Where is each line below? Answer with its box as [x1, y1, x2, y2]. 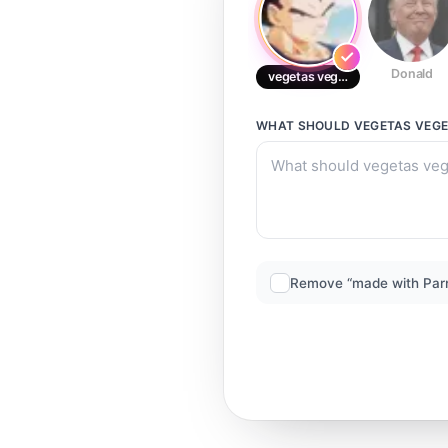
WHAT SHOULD [256, 118, 354, 133]
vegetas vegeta [268, 69, 356, 84]
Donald [391, 66, 433, 81]
